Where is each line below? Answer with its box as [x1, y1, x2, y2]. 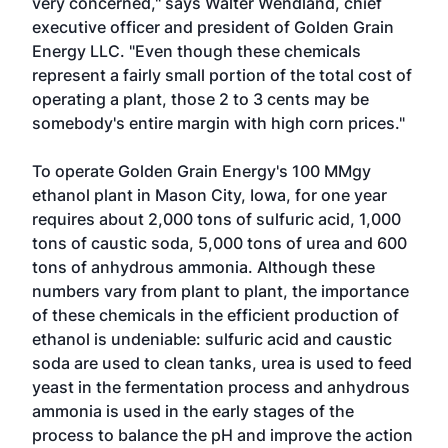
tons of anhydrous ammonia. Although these [32, 257, 375, 277]
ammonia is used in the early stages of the [32, 401, 354, 421]
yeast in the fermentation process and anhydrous [32, 377, 410, 397]
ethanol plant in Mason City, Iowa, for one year [32, 185, 387, 205]
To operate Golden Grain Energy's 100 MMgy [32, 161, 371, 181]
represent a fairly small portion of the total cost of [32, 65, 412, 85]
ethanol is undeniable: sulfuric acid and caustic [32, 329, 392, 349]
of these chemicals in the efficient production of [32, 305, 399, 325]
